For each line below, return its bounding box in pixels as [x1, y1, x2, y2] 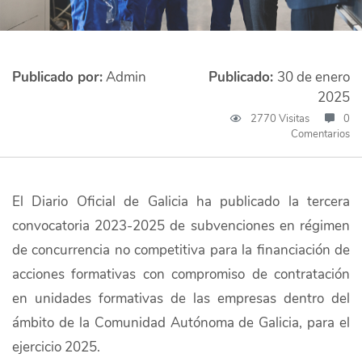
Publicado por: [12, 67, 103, 86]
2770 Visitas [250, 111, 309, 126]
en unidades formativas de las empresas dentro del [12, 288, 350, 308]
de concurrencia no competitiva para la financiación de [12, 240, 350, 259]
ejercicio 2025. [12, 337, 100, 356]
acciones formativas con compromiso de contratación [12, 264, 350, 284]
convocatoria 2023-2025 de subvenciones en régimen [12, 216, 350, 235]
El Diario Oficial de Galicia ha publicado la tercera [12, 192, 350, 211]
